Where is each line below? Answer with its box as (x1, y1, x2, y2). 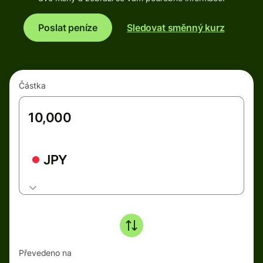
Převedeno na (19, 248, 72, 258)
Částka (19, 80, 46, 90)
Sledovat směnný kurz (127, 22, 225, 33)
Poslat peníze (38, 22, 98, 33)
